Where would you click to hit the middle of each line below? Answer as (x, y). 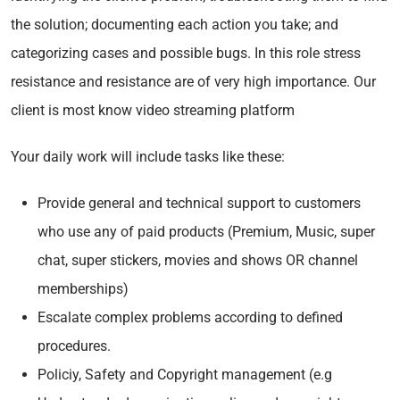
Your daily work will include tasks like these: (148, 156)
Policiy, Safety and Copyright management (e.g (185, 374)
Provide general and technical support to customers (199, 203)
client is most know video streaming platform (153, 110)
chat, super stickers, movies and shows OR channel (198, 260)
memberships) (83, 288)
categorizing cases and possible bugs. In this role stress (186, 53)
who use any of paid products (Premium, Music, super (206, 231)
